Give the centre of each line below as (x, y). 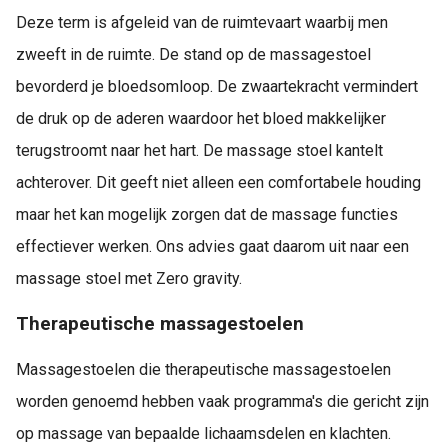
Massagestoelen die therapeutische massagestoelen (203, 369)
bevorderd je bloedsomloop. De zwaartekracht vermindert (217, 86)
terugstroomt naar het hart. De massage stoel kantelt (199, 150)
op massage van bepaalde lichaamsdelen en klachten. (203, 433)
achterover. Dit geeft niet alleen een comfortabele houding (218, 182)
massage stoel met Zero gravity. (129, 278)
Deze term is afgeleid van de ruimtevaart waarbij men (202, 22)
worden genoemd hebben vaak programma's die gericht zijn (222, 401)
